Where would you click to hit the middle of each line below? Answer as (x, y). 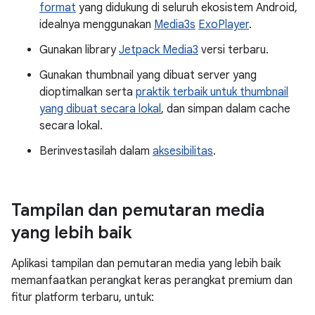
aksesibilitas (183, 151)
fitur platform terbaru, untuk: (83, 297)
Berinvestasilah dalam (96, 151)
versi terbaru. (233, 50)
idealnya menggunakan (97, 25)
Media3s (175, 25)
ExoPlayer (224, 25)
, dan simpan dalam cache (226, 109)
